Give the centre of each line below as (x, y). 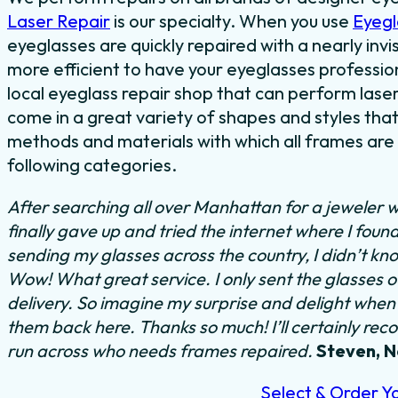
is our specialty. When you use (231, 21)
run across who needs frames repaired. (160, 351)
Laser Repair (59, 21)
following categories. (92, 165)
